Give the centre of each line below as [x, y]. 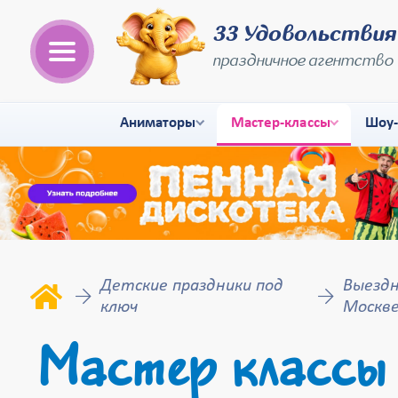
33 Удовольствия [303, 35]
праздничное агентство [302, 61]
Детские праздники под [191, 286]
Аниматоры [158, 123]
